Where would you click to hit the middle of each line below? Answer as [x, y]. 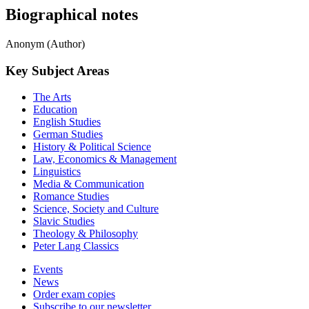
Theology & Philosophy [86, 234]
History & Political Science [92, 147]
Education [55, 110]
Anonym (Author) [45, 43]
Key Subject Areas [57, 70]
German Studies [68, 134]
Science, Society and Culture [96, 209]
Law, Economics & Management [105, 159]
